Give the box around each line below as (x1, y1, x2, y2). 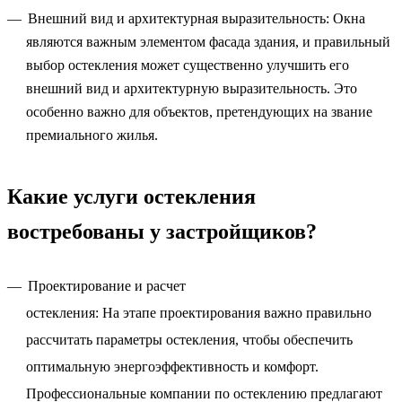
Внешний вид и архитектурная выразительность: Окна (28, 11, 365, 26)
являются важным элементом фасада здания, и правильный (26, 34, 390, 49)
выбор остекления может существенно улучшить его (26, 57, 349, 73)
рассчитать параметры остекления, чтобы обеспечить (26, 332, 353, 347)
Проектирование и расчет (28, 278, 186, 293)
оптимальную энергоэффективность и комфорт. (26, 359, 319, 374)
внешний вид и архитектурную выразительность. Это (26, 81, 357, 96)
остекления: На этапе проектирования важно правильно (26, 305, 371, 320)
